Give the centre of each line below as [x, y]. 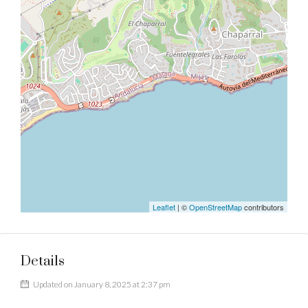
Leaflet [164, 207]
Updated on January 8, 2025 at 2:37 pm [101, 284]
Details [43, 262]
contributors [263, 207]
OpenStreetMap [216, 207]
